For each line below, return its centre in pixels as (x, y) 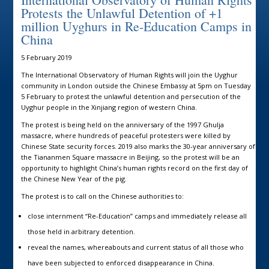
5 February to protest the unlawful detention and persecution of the (131, 96)
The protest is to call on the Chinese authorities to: (102, 196)
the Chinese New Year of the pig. (74, 178)
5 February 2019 (46, 57)
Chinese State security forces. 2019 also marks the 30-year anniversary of (138, 146)
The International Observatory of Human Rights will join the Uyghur (129, 74)
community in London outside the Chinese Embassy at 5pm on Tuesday (136, 85)
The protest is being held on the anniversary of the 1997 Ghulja (122, 124)
